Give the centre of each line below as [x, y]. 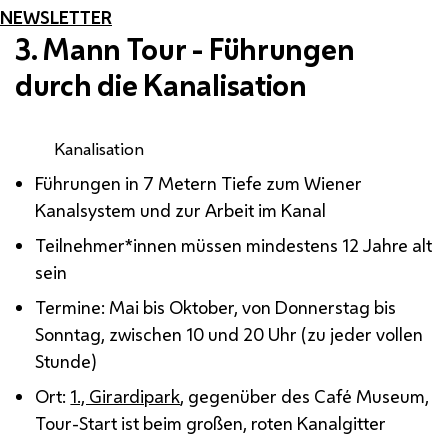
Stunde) [66, 360]
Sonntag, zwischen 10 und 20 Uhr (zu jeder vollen [229, 333]
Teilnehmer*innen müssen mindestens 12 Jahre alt [234, 244]
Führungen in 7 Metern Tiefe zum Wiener [199, 182]
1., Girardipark [125, 395]
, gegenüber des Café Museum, [305, 395]
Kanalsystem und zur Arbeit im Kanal [181, 209]
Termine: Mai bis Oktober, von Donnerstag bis [216, 306]
